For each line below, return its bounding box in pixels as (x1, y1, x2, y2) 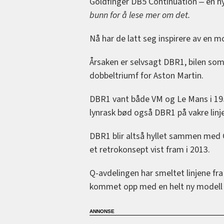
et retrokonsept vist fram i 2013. (89, 143, 210, 156)
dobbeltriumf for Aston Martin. (89, 69, 203, 82)
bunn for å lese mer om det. (89, 9, 190, 22)
